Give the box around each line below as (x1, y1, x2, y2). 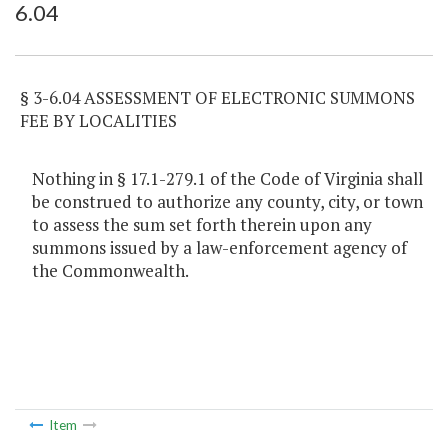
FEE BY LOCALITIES (20, 109, 177, 133)
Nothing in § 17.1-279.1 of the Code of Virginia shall (32, 167, 423, 191)
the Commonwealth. (32, 259, 189, 283)
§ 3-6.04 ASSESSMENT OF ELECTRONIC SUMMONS (20, 86, 415, 110)
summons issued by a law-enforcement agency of (32, 236, 407, 260)
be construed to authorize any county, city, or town (32, 190, 423, 214)
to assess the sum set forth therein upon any (32, 213, 372, 237)
